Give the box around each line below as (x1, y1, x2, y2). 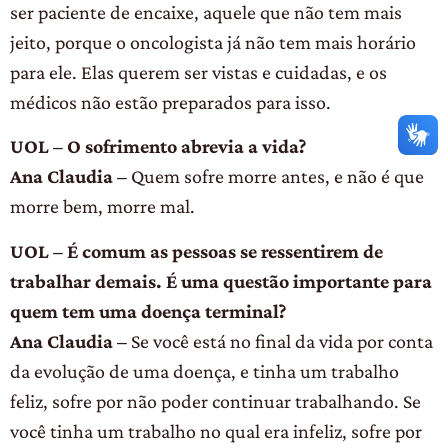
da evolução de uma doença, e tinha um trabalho (10, 359, 399, 382)
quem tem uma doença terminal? (10, 299, 286, 322)
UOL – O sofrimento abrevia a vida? (10, 135, 306, 158)
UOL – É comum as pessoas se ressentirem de (10, 239, 383, 262)
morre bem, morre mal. (10, 195, 195, 218)
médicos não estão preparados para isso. (10, 91, 331, 114)
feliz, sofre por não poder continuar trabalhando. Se (10, 389, 421, 412)
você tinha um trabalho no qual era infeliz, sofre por (10, 419, 422, 442)
